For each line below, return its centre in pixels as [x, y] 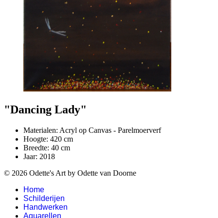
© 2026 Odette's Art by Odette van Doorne [70, 173]
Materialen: [41, 130]
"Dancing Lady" [45, 109]
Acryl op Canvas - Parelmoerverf [110, 130]
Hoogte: [37, 139]
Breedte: [37, 147]
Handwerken [45, 207]
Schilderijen [44, 198]
